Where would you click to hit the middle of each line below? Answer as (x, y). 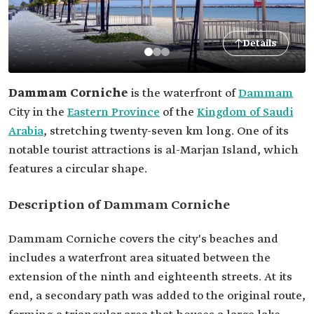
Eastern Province (114, 112)
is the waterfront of (184, 94)
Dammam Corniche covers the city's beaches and (143, 239)
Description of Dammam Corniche (119, 205)
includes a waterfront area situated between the (139, 258)
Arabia (26, 131)
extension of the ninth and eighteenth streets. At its (150, 277)
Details (260, 43)
